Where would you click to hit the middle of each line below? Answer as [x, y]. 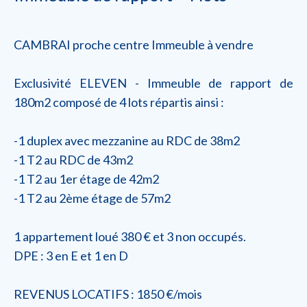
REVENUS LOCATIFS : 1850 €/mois [108, 294]
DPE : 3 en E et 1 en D [71, 256]
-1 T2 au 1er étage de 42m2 [86, 179]
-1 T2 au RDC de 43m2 [73, 160]
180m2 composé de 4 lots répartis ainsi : [119, 102]
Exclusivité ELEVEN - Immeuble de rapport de [153, 83]
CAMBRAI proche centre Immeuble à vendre [134, 45]
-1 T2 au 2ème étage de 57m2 [92, 198]
